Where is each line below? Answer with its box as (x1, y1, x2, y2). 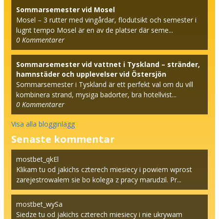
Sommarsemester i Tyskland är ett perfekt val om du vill (16, 79, 193, 89)
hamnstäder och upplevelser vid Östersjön (16, 69, 166, 79)
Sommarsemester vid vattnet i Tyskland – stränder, (16, 59, 200, 69)
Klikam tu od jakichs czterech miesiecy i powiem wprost (16, 164, 192, 174)
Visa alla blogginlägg (11, 119, 75, 129)
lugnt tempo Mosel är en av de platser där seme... (16, 25, 173, 35)
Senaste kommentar (11, 132, 115, 146)
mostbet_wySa (16, 199, 63, 209)
